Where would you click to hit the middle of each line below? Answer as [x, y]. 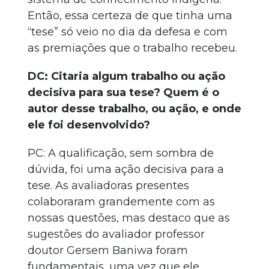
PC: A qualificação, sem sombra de [121, 153]
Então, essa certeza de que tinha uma [130, 16]
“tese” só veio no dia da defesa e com [128, 32]
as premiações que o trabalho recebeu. [132, 48]
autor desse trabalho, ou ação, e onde [134, 109]
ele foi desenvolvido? [89, 125]
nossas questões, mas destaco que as [129, 218]
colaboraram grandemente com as [121, 202]
